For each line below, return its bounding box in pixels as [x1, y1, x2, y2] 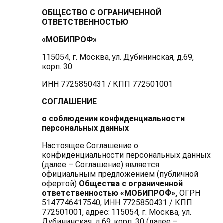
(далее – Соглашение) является [41, 160, 159, 169]
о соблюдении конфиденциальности [41, 114, 185, 123]
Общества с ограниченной [78, 179, 183, 188]
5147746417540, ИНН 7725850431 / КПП [41, 198, 192, 207]
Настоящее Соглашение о [41, 141, 138, 150]
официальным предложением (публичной [41, 169, 198, 179]
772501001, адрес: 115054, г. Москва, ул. [41, 207, 191, 217]
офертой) [41, 179, 79, 188]
